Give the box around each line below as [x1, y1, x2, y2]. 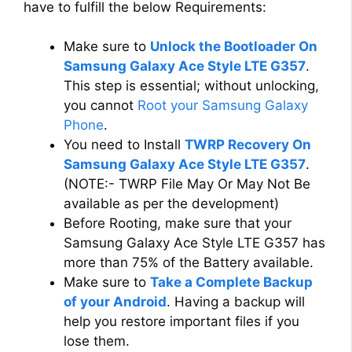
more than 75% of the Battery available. [64, 255, 313, 271]
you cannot [64, 97, 137, 114]
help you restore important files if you [64, 313, 299, 330]
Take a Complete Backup [150, 274, 313, 291]
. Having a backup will [167, 294, 305, 310]
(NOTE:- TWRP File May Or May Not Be [64, 176, 310, 192]
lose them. [64, 333, 130, 350]
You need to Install [64, 137, 185, 153]
